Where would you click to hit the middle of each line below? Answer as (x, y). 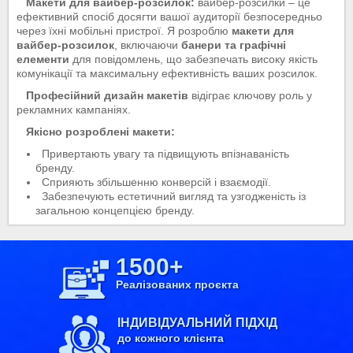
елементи (43, 59)
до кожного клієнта (170, 338)
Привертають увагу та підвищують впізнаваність (166, 153)
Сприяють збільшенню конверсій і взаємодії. (157, 182)
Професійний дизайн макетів (107, 95)
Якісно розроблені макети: (100, 131)
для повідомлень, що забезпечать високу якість (193, 59)
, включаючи (147, 45)
